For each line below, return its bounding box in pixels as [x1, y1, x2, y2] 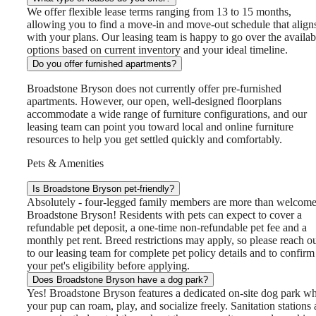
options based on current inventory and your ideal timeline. [27, 44, 288, 56]
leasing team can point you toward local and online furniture [27, 121, 293, 133]
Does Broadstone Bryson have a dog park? [32, 274, 208, 286]
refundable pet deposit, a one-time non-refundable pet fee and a [27, 221, 307, 234]
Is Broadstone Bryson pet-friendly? [32, 183, 174, 195]
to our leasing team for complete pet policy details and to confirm [27, 247, 315, 260]
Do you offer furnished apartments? [32, 59, 176, 70]
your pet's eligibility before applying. [27, 260, 190, 272]
